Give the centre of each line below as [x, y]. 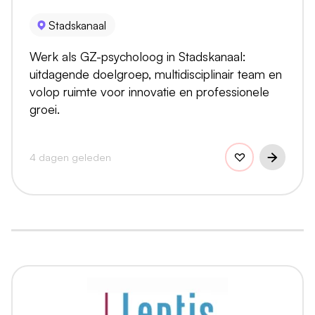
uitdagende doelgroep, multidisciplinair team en [156, 74]
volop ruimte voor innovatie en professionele [149, 92]
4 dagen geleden [70, 157]
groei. [45, 109]
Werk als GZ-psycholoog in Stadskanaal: [138, 57]
